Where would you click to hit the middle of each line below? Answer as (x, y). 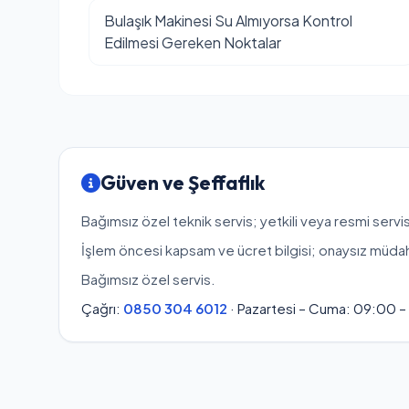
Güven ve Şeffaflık (183, 183)
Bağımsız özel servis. (148, 279)
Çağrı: (102, 308)
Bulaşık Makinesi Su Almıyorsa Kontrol (228, 21)
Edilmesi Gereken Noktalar (193, 42)
